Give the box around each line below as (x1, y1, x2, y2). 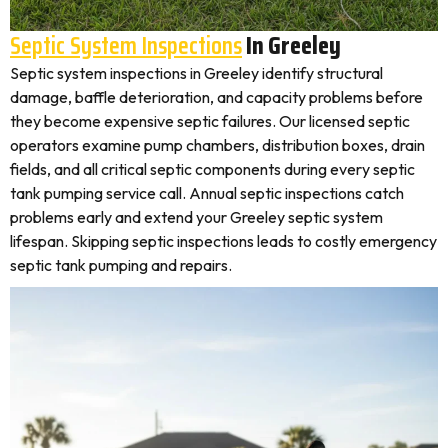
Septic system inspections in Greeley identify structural (10, 63, 383, 83)
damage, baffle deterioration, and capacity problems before (10, 87, 423, 107)
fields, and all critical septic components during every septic (10, 159, 415, 179)
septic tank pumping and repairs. (10, 255, 232, 275)
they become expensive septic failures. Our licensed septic (10, 111, 410, 131)
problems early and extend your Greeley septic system (10, 207, 383, 227)
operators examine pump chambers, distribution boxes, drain (10, 135, 425, 155)
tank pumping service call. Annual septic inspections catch (10, 183, 404, 203)
